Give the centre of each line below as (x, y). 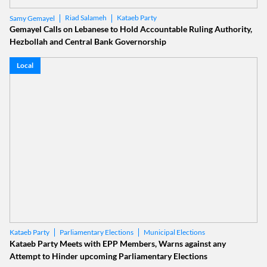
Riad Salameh (86, 18)
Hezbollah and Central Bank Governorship (88, 42)
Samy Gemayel (32, 18)
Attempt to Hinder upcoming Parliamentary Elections (108, 256)
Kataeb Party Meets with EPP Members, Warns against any (118, 243)
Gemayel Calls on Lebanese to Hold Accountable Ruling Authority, (131, 29)
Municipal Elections (174, 232)
